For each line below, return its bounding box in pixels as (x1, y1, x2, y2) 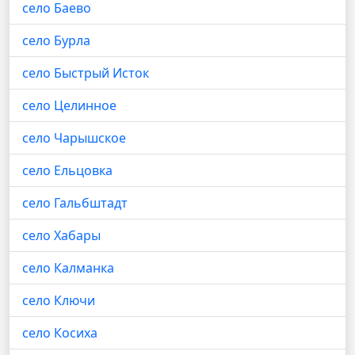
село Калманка (22, 259, 114, 277)
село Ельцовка (22, 162, 113, 179)
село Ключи (22, 292, 95, 309)
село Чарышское (22, 129, 126, 147)
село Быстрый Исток (22, 64, 149, 82)
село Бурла (22, 32, 90, 49)
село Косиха (22, 324, 97, 342)
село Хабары (22, 227, 101, 244)
